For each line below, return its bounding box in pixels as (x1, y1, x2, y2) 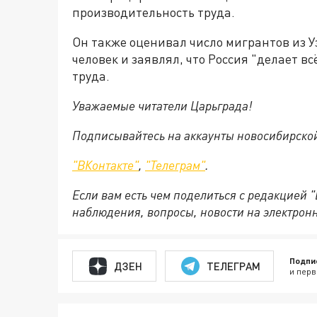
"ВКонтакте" (72, 157, 139, 173)
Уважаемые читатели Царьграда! (72, 98, 252, 113)
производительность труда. (72, 4, 235, 20)
